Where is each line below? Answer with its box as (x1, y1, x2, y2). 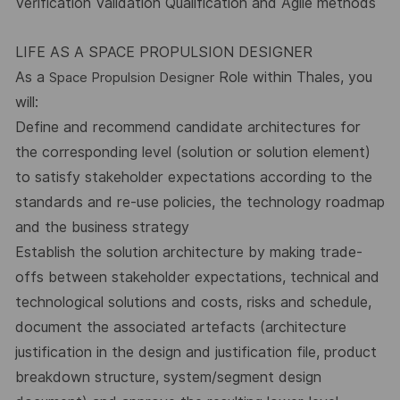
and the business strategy (14, 219, 189, 237)
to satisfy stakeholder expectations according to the (14, 169, 372, 187)
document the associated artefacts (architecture (14, 319, 346, 337)
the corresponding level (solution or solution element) (14, 144, 371, 162)
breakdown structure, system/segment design (14, 369, 321, 387)
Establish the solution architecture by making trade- (14, 244, 362, 262)
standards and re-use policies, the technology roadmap (14, 194, 385, 212)
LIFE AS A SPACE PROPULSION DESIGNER (14, 44, 312, 62)
